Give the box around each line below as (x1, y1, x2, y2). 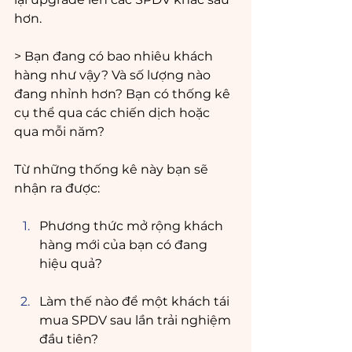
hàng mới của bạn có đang (39, 237, 211, 252)
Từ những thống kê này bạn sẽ (14, 162, 211, 177)
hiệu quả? (39, 256, 102, 271)
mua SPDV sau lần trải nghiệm (39, 313, 234, 328)
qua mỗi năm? (14, 124, 104, 139)
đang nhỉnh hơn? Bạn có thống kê (14, 86, 233, 101)
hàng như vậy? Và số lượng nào (14, 68, 214, 82)
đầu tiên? (39, 332, 98, 346)
